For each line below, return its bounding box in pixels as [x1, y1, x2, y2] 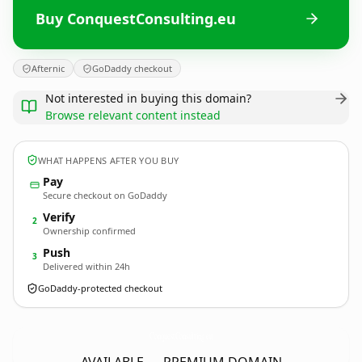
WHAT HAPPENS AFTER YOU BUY [38, 154, 179, 166]
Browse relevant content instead [45, 107, 221, 123]
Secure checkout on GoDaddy [43, 189, 167, 201]
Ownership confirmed [43, 225, 136, 237]
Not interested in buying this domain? [45, 90, 251, 106]
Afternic [32, 62, 65, 74]
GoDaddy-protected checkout [38, 282, 162, 294]
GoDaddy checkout [92, 62, 172, 74]
